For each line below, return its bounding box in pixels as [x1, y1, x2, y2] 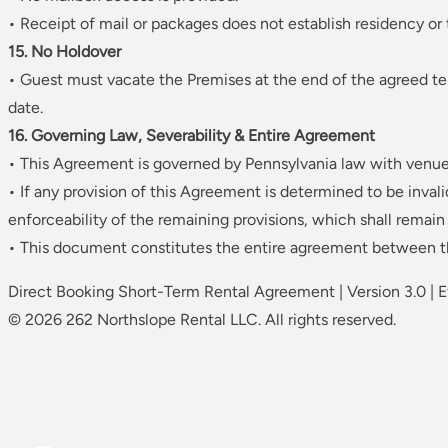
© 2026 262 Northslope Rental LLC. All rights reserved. [8, 310, 396, 330]
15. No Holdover [8, 42, 121, 62]
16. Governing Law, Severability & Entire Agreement [8, 126, 375, 146]
